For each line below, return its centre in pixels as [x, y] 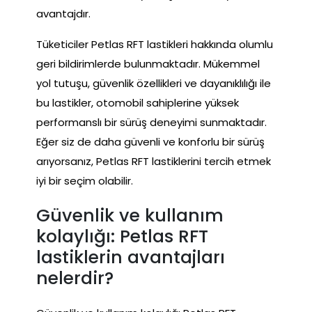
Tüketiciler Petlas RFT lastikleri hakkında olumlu [155, 44]
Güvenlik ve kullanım [130, 215]
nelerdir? [75, 278]
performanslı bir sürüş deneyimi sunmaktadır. [151, 122]
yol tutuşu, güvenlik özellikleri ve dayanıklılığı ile [154, 83]
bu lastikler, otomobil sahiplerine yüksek [138, 102]
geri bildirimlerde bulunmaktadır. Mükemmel [148, 63]
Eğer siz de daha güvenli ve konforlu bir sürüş [150, 141]
